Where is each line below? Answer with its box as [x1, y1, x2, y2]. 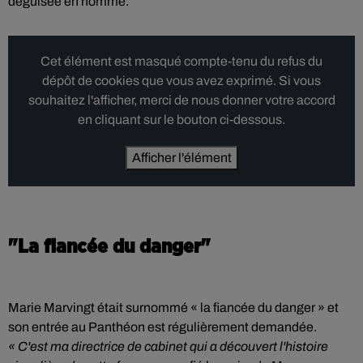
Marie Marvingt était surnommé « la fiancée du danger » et [8, 301, 339, 314]
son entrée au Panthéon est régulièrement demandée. [8, 320, 317, 334]
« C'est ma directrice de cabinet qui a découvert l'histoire [8, 340, 328, 353]
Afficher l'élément [131, 151, 232, 164]
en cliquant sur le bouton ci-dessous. [78, 113, 285, 126]
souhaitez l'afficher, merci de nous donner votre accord [28, 93, 335, 107]
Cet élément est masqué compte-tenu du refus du [41, 54, 322, 68]
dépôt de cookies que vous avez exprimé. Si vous [42, 74, 321, 88]
